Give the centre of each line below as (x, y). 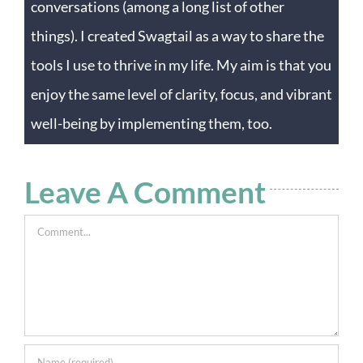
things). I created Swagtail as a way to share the (177, 35)
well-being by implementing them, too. (152, 123)
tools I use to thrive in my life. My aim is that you (181, 64)
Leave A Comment (145, 191)
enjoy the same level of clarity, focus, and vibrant (181, 94)
